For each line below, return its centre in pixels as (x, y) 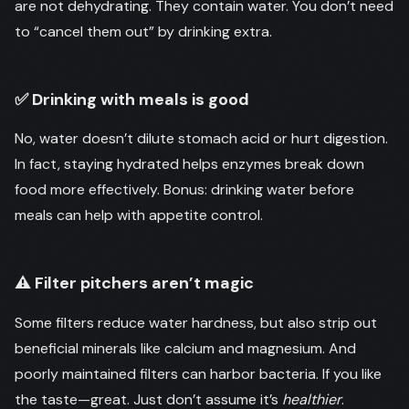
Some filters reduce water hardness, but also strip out (196, 322)
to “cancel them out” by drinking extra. (143, 31)
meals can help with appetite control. (139, 215)
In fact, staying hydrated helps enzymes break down (189, 164)
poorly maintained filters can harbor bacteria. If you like (198, 373)
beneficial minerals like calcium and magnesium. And (185, 348)
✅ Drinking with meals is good (132, 99)
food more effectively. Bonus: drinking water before (184, 189)
